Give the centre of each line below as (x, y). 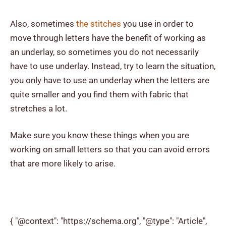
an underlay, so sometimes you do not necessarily (104, 52)
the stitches (100, 23)
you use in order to (158, 23)
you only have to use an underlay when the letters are (110, 80)
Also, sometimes (43, 23)
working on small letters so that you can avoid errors (110, 150)
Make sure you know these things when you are (100, 135)
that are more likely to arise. (63, 164)
